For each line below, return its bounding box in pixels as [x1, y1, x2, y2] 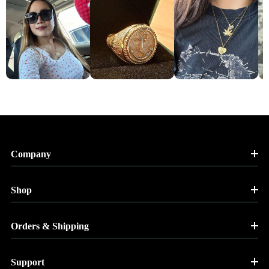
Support [11, 256, 44, 267]
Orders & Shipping [11, 220, 89, 231]
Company [11, 148, 51, 159]
